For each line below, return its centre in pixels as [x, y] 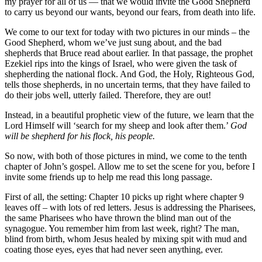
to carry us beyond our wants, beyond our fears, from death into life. [130, 12]
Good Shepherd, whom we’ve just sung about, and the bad [113, 43]
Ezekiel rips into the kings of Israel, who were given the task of [121, 64]
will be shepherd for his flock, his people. [80, 136]
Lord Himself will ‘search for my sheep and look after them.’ [118, 126]
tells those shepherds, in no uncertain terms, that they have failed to [127, 85]
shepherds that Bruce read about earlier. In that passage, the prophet [129, 53]
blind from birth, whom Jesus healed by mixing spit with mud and [126, 239]
